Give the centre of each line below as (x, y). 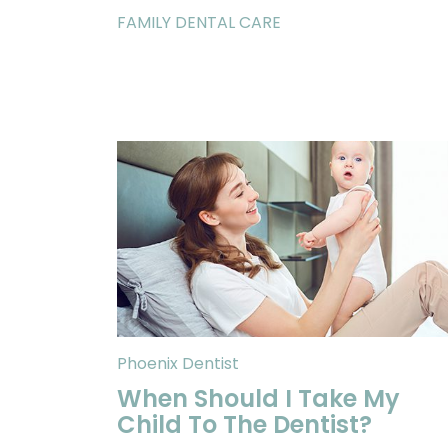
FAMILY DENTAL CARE (199, 22)
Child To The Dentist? (244, 424)
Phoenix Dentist (178, 363)
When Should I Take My (258, 398)
